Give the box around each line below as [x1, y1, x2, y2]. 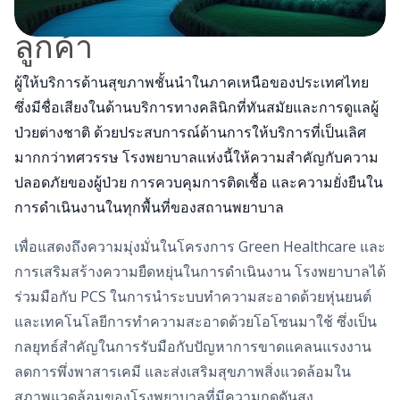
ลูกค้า [14, 23, 93, 68]
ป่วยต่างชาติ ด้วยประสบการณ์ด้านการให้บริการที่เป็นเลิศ [14, 121, 366, 142]
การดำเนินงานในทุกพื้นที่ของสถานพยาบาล [14, 196, 284, 217]
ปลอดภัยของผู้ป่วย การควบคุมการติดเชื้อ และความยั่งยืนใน [14, 171, 383, 192]
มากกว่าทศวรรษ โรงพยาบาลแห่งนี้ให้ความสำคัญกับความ [14, 146, 379, 167]
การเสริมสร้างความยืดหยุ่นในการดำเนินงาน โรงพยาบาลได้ [14, 261, 386, 281]
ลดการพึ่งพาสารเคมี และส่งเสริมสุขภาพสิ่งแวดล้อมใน [14, 361, 351, 381]
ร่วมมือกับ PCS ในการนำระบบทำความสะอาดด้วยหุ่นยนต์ [14, 286, 371, 306]
